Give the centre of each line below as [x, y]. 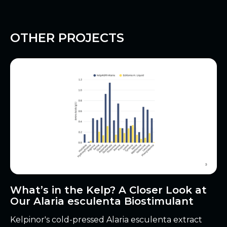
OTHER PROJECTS [67, 37]
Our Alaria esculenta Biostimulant [102, 201]
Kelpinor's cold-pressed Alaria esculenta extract [106, 220]
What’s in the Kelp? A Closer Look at [108, 190]
